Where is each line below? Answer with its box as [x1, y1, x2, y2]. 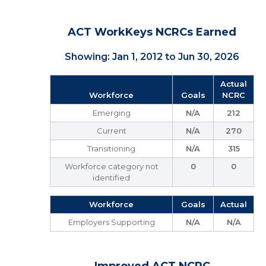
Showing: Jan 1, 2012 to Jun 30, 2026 [65, 51, 239, 62]
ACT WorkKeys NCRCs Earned [68, 26, 236, 39]
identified [93, 173, 130, 182]
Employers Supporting [68, 217, 155, 227]
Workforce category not [64, 161, 159, 171]
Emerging [92, 108, 131, 118]
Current [96, 126, 126, 135]
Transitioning [87, 144, 135, 153]
